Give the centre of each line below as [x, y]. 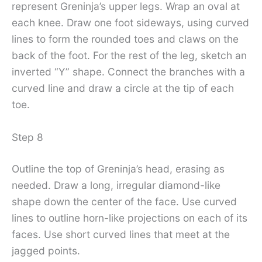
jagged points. [46, 250]
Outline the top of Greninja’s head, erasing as [118, 168]
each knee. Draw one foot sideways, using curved [130, 23]
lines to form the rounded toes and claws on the [125, 39]
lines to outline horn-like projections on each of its [130, 218]
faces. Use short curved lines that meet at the [121, 234]
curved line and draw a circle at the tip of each [123, 88]
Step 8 [27, 137]
